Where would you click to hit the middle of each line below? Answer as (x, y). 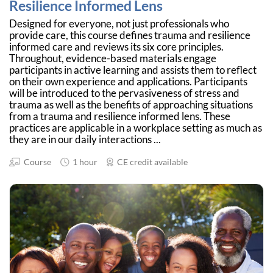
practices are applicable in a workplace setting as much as (136, 128)
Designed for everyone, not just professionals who (119, 24)
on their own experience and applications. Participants (128, 82)
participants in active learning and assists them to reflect (133, 70)
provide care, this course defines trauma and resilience (130, 36)
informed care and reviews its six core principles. (116, 47)
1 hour (83, 162)
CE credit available (151, 162)
